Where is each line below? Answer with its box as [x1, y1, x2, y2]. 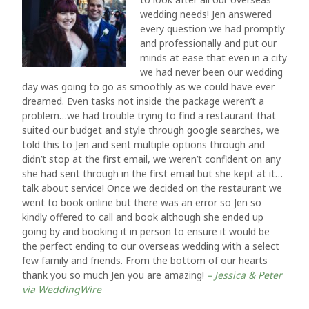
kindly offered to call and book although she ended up [22, 210, 263, 223]
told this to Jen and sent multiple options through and [22, 138, 265, 151]
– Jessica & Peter [207, 268, 282, 281]
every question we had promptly [140, 22, 285, 35]
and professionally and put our [140, 37, 277, 50]
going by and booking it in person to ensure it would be [22, 225, 270, 238]
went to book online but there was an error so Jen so [22, 196, 261, 209]
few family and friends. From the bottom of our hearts [22, 254, 268, 267]
